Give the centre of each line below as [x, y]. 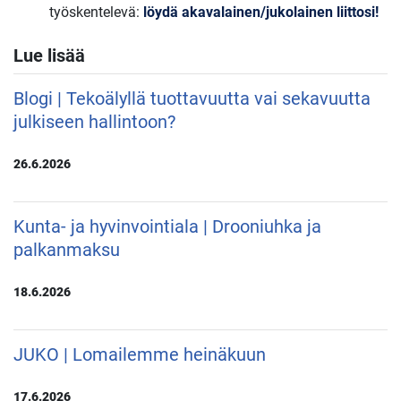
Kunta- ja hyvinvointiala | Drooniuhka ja [167, 227]
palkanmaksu [67, 250]
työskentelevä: [96, 13]
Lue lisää [49, 56]
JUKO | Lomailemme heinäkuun [140, 355]
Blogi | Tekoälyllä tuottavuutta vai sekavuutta [192, 99]
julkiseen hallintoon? [94, 122]
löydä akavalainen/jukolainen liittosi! [261, 13]
